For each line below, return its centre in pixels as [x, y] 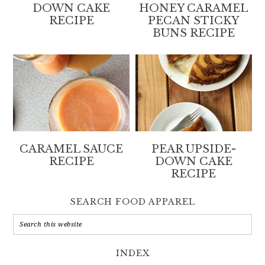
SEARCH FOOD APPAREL [132, 201]
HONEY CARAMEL [194, 8]
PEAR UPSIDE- [193, 149]
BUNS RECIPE [193, 33]
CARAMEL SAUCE [72, 149]
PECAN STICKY [194, 20]
